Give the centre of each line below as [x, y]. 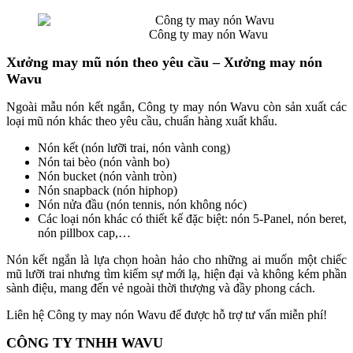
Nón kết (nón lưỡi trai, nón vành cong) [134, 147]
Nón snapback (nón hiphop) [108, 190]
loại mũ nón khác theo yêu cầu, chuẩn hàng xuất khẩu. [142, 121]
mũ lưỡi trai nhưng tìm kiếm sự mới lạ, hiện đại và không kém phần [176, 273]
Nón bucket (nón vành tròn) [107, 176]
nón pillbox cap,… [84, 232]
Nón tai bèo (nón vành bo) [104, 162]
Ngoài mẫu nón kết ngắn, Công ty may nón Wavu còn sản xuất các [176, 106]
